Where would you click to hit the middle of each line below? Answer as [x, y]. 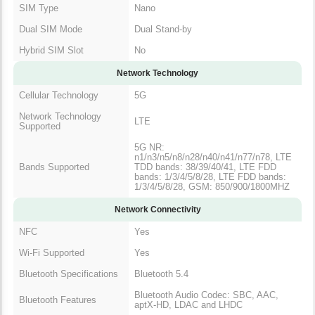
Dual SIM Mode [51, 29]
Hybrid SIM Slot [51, 50]
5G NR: [149, 147]
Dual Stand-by [163, 29]
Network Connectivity [157, 209]
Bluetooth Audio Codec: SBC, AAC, [206, 295]
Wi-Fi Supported [52, 252]
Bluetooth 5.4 [161, 274]
